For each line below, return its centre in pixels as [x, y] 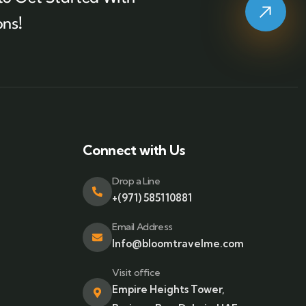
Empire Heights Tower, [168, 290]
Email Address [142, 227]
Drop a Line [136, 181]
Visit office [136, 273]
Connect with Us [134, 150]
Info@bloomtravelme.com [178, 244]
